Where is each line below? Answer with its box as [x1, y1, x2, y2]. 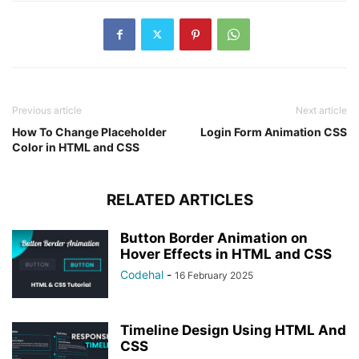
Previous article [12, 103, 82, 116]
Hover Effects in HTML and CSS [120, 245, 332, 262]
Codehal [120, 267, 163, 281]
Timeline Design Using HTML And [120, 321, 346, 338]
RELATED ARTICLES [106, 190, 253, 209]
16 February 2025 [175, 268, 253, 281]
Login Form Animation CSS [200, 124, 347, 139]
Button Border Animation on [120, 229, 308, 246]
